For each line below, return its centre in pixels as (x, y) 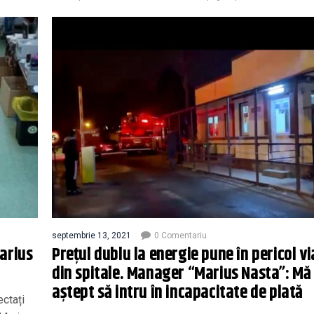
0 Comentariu (180, 235)
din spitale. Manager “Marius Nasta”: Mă (182, 274)
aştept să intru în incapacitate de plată (177, 293)
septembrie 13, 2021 (91, 235)
